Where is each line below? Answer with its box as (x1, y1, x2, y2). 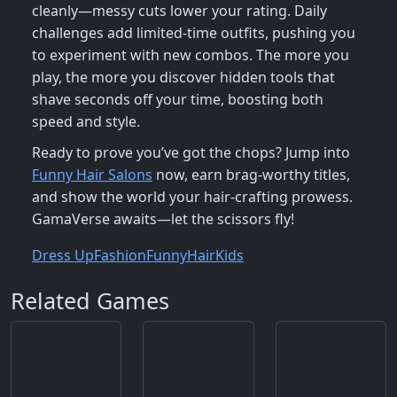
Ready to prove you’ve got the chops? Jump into (32, 143, 350, 163)
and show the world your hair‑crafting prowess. (32, 187, 353, 207)
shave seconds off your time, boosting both (32, 90, 323, 110)
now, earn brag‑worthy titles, (152, 165, 350, 185)
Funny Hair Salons (32, 165, 152, 185)
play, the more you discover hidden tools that (32, 67, 335, 88)
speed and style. (32, 112, 140, 132)
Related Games (11, 285, 169, 316)
